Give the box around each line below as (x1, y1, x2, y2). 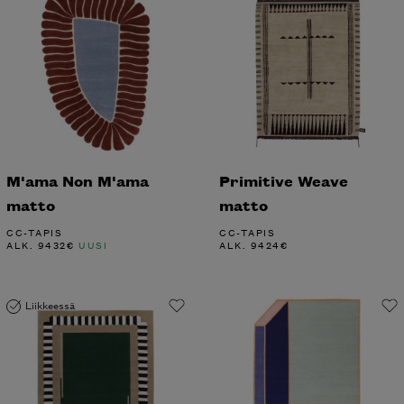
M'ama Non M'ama (6, 169, 149, 191)
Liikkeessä (25, 296, 75, 314)
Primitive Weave (219, 169, 348, 191)
